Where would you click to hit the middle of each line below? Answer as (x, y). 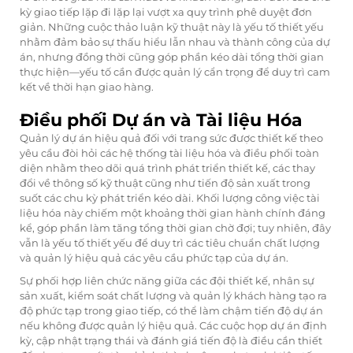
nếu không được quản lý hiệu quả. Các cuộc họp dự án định (173, 326)
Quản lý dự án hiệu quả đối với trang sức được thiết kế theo (171, 138)
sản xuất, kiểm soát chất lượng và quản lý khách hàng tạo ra (173, 296)
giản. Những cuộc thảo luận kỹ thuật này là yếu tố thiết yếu (172, 27)
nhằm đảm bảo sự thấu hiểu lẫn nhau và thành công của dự (175, 42)
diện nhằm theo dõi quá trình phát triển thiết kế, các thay (167, 168)
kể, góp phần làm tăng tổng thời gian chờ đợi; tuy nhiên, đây (175, 228)
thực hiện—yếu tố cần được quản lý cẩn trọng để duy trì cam (175, 72)
